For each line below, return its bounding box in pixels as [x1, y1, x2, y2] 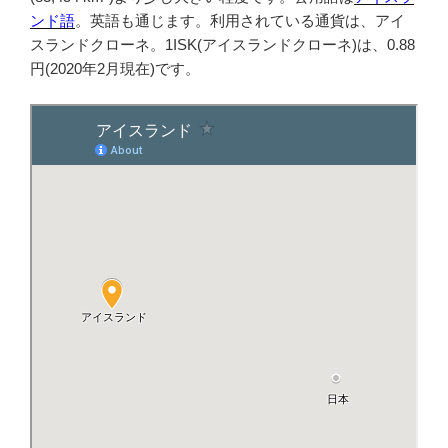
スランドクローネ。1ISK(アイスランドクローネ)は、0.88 [30, 36, 415, 54]
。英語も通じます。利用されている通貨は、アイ [75, 12, 405, 30]
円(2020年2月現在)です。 [30, 60, 200, 78]
